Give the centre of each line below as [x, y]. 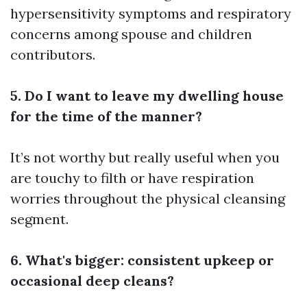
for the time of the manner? [106, 116]
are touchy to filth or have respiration [132, 178]
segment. [39, 219]
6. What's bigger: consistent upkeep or [142, 260]
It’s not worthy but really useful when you [145, 158]
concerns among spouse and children [131, 34]
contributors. [53, 55]
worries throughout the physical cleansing [148, 199]
